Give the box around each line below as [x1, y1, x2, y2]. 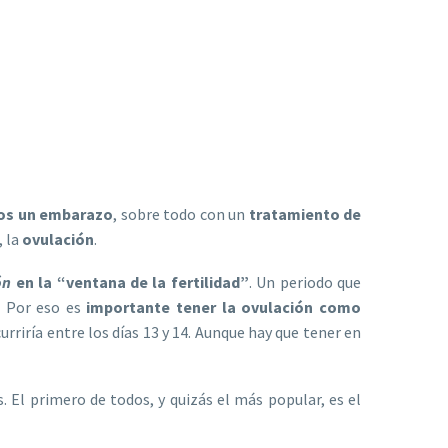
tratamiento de [248, 204, 362, 224]
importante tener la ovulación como [80, 296, 362, 317]
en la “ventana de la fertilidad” [11, 271, 249, 292]
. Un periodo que [248, 271, 362, 292]
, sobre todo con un [113, 204, 249, 224]
